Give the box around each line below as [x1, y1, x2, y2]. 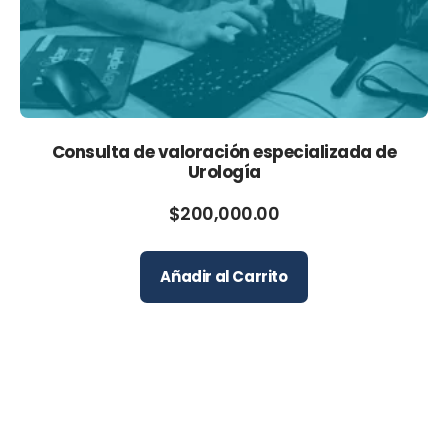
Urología [187, 159, 261, 184]
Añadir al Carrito [160, 266, 288, 287]
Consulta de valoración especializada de [51, 139, 397, 164]
